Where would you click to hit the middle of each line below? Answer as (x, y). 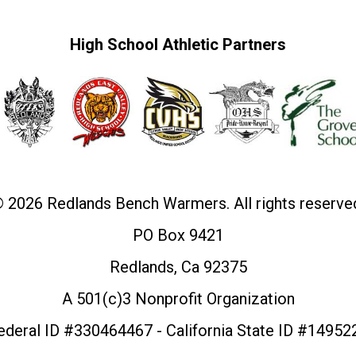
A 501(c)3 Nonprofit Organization (178, 299)
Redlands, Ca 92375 (178, 267)
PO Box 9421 (178, 235)
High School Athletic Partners (178, 44)
